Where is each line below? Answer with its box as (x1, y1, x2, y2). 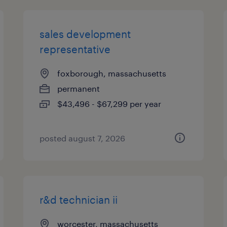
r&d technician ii (40, 194, 118, 206)
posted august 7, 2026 (40, 133, 126, 143)
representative (40, 43, 111, 55)
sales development (40, 28, 131, 40)
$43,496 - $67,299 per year (57, 99, 162, 108)
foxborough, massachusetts (57, 68, 167, 78)
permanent (57, 84, 100, 93)
